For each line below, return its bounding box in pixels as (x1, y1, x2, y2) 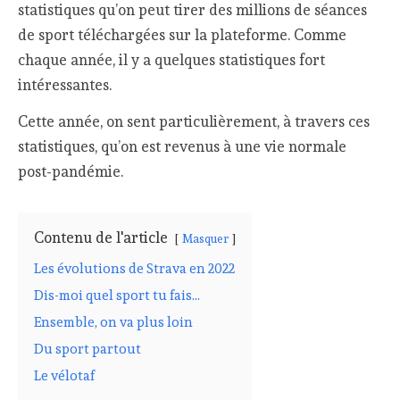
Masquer (182, 230, 229, 246)
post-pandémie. (18, 162, 124, 180)
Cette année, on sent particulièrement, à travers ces (18, 112, 371, 130)
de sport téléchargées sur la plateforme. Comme (18, 26, 347, 45)
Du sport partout (34, 340, 142, 357)
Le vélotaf (34, 367, 96, 384)
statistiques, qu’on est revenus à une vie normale (18, 137, 347, 155)
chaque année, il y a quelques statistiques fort (18, 51, 326, 70)
